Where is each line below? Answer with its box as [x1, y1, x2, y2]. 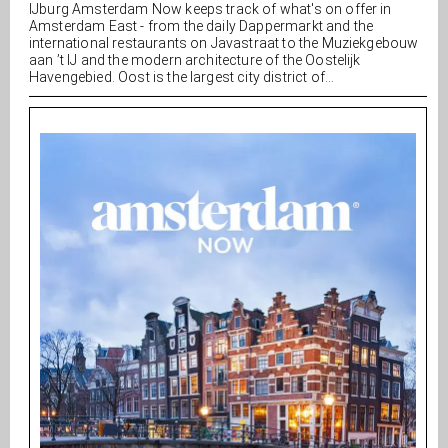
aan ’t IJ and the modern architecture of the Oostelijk [29, 52, 361, 69]
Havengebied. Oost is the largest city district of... [29, 69, 335, 86]
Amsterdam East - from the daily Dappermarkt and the [29, 18, 374, 35]
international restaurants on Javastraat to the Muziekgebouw [29, 35, 419, 52]
